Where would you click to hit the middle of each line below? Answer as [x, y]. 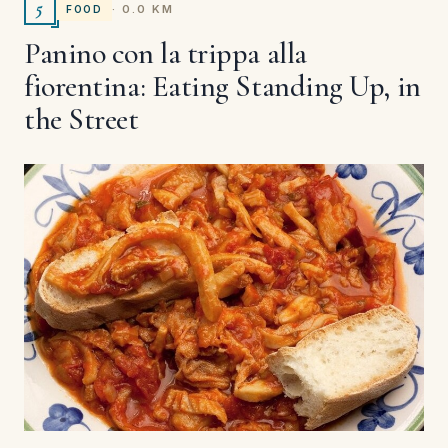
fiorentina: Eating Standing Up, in [222, 87]
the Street [81, 120]
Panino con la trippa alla [165, 54]
